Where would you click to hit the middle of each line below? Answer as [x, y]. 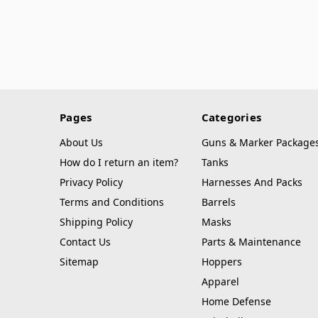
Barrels [218, 202]
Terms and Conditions [112, 202]
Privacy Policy [91, 182]
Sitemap [79, 262]
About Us [81, 143]
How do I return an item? [119, 163]
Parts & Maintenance [251, 242]
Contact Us [85, 242]
